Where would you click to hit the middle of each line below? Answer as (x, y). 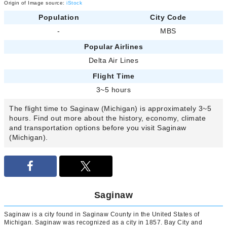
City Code (168, 17)
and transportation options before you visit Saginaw (98, 128)
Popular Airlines (113, 47)
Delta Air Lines (113, 61)
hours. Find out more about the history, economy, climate (107, 118)
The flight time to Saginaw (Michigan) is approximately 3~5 (110, 109)
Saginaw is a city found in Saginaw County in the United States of (102, 215)
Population (59, 17)
